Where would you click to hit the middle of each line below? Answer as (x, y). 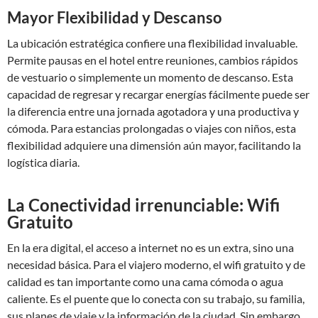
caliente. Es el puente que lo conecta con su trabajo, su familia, (156, 298)
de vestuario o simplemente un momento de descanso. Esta (150, 77)
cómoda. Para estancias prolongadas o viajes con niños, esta (152, 128)
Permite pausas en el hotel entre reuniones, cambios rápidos (153, 60)
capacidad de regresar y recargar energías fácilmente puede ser (158, 94)
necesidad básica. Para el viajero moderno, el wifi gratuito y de (156, 264)
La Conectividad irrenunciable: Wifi (143, 205)
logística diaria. (43, 162)
